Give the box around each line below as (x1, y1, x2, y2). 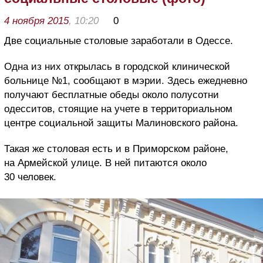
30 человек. (4, 171, 56, 183)
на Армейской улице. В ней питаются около (4, 157, 207, 168)
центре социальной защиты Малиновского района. (4, 117, 238, 129)
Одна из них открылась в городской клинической (4, 60, 230, 72)
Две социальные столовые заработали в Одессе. (4, 35, 233, 46)
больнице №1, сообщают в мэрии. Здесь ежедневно (4, 75, 247, 86)
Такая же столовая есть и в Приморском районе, (4, 143, 228, 154)
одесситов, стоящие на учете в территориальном (4, 103, 232, 114)
